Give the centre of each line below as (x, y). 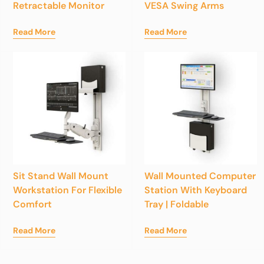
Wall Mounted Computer (200, 176)
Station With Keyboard (196, 190)
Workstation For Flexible (67, 190)
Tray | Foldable (176, 204)
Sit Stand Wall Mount (61, 176)
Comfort (32, 204)
